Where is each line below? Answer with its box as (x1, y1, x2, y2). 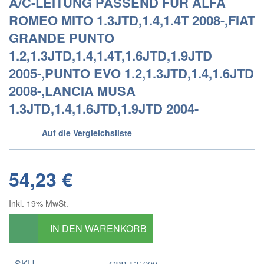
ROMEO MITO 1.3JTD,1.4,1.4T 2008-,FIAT (9, 11, 255, 29)
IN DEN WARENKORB (50, 222, 147, 235)
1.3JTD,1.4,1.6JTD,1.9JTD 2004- (9, 99, 199, 118)
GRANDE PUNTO (9, 28, 114, 47)
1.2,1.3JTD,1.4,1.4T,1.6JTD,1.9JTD (9, 46, 212, 65)
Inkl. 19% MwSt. (9, 197, 68, 209)
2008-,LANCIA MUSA (9, 81, 136, 100)
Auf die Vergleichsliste (42, 127, 132, 138)
